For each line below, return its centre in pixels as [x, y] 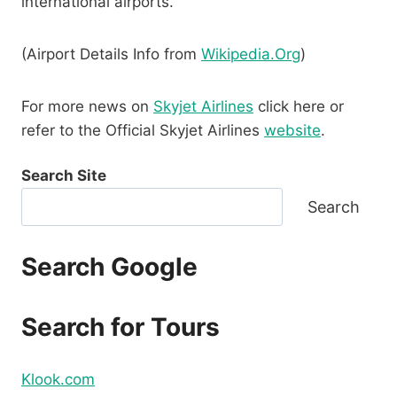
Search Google [109, 267]
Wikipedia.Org [251, 54]
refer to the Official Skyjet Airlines [143, 131]
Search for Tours [121, 327]
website [292, 131]
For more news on [87, 107]
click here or [299, 107]
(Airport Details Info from [111, 54]
